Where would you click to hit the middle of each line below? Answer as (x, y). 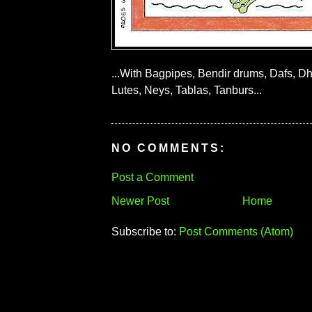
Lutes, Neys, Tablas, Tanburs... (187, 91)
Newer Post (140, 201)
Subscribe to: (145, 232)
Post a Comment (153, 177)
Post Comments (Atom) (236, 232)
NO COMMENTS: (169, 148)
